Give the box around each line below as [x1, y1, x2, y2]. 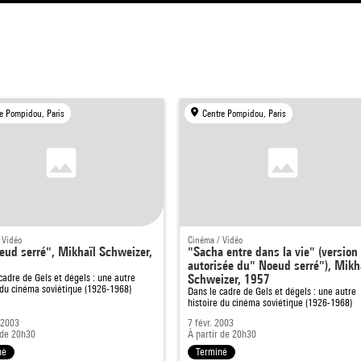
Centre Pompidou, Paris [201, 107, 286, 119]
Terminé [196, 346, 228, 359]
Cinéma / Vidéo [188, 234, 243, 247]
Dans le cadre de [188, 285, 256, 298]
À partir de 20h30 [188, 328, 257, 341]
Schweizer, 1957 [188, 272, 271, 288]
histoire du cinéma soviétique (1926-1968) [188, 297, 353, 309]
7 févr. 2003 [188, 317, 234, 330]
